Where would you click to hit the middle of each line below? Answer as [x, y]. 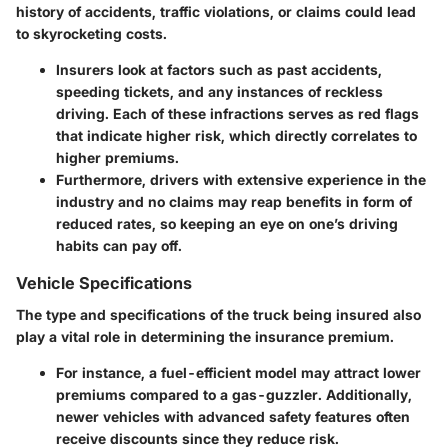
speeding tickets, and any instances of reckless [219, 92]
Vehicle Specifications [104, 283]
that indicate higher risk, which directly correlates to [236, 136]
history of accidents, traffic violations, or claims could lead [216, 12]
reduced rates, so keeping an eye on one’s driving [227, 224]
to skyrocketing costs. [91, 34]
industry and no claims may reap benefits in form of [234, 202]
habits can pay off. [119, 246]
